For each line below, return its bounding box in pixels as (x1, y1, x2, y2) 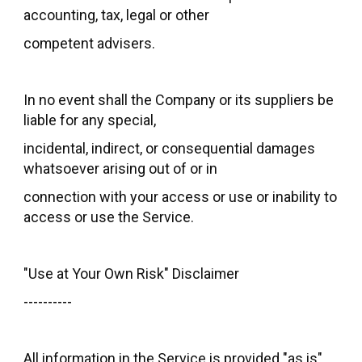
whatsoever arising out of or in (23, 159, 217, 177)
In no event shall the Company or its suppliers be (23, 90, 334, 108)
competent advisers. (23, 34, 155, 52)
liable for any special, (23, 111, 156, 128)
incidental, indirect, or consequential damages (23, 139, 315, 157)
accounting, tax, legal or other (23, 6, 209, 23)
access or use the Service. (23, 208, 194, 225)
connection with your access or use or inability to (23, 187, 337, 205)
